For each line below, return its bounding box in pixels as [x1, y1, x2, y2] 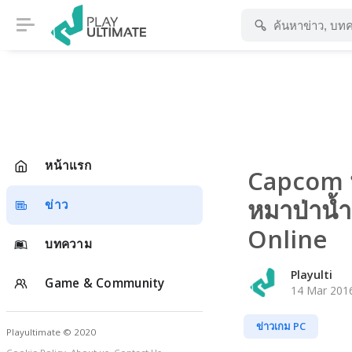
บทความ [45, 236, 92, 252]
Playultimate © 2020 [6, 326, 96, 338]
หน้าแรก [45, 157, 91, 174]
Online [247, 222, 327, 255]
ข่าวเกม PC [255, 318, 306, 333]
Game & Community [45, 275, 165, 291]
